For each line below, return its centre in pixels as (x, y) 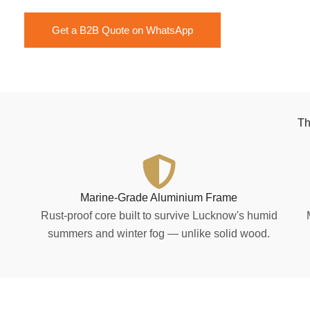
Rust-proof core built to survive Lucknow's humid (159, 215)
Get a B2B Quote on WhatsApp (122, 30)
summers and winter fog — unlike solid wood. (159, 233)
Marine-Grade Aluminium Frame (159, 197)
